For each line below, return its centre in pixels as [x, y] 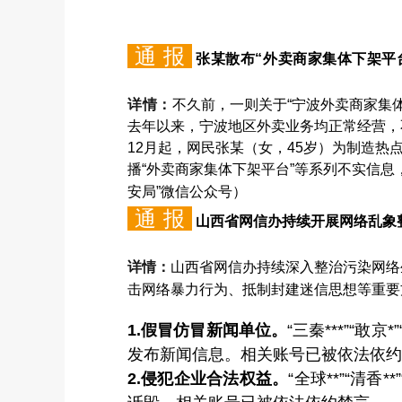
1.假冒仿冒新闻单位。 [208, 330]
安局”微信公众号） [187, 191]
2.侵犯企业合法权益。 [208, 378]
